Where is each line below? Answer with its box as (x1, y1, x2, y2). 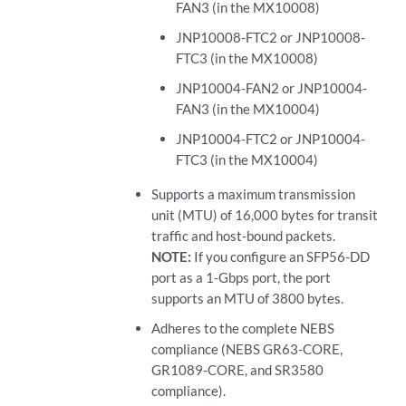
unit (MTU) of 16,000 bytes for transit (150, 207, 378, 224)
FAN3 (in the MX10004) (176, 101, 321, 118)
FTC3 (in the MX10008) (176, 50, 319, 67)
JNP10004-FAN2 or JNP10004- (176, 80, 368, 97)
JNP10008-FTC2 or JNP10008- (176, 29, 366, 46)
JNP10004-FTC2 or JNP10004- (176, 130, 366, 148)
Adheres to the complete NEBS (150, 320, 334, 337)
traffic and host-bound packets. (150, 227, 335, 245)
